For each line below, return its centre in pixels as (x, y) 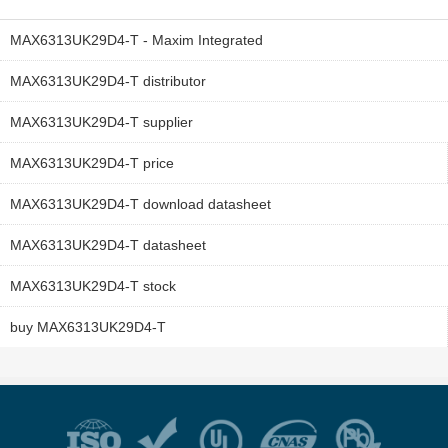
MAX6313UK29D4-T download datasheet (140, 204)
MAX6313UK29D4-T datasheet (108, 245)
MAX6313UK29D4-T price (92, 163)
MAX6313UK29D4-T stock (93, 286)
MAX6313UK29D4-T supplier (101, 122)
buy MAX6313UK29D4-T (88, 327)
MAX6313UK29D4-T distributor (108, 81)
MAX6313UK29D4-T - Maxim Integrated (136, 40)
